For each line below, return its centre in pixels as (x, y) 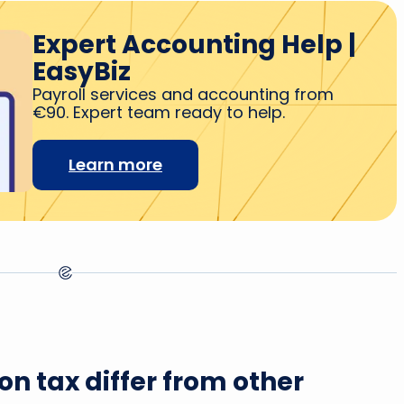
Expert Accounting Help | (194, 45)
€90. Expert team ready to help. (159, 112)
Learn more (115, 165)
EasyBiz (82, 72)
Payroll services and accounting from (183, 94)
